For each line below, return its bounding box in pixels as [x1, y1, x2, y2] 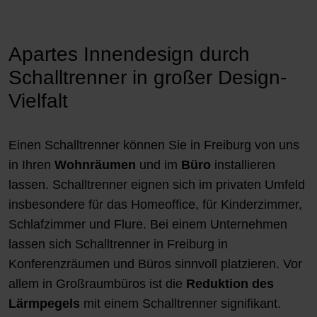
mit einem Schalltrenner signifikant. [80, 296, 281, 311]
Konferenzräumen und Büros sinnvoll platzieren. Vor [8, 256, 302, 271]
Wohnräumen [54, 157, 136, 172]
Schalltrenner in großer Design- [8, 66, 287, 88]
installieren [211, 157, 275, 172]
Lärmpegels [8, 296, 80, 311]
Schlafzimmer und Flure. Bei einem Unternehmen [8, 217, 287, 231]
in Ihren [8, 157, 54, 172]
